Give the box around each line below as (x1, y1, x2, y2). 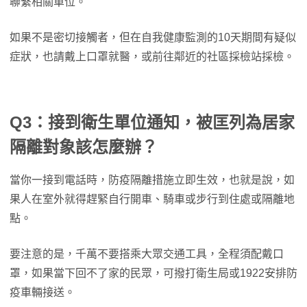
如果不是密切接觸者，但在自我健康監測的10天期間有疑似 (10, 32, 296, 44)
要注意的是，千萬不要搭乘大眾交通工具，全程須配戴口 (10, 248, 284, 260)
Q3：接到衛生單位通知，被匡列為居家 (10, 113, 295, 132)
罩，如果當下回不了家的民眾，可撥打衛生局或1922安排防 (10, 267, 297, 280)
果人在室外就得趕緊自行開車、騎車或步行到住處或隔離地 (10, 193, 295, 206)
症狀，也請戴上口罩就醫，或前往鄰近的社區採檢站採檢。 (10, 51, 295, 63)
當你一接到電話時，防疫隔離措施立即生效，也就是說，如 (10, 174, 295, 186)
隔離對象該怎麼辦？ (10, 138, 158, 157)
